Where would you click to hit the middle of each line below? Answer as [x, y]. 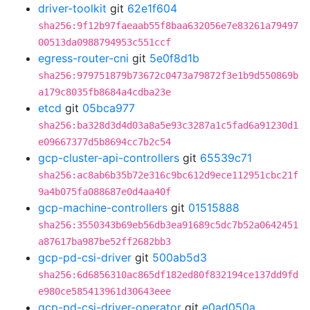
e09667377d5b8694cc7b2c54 [104, 142]
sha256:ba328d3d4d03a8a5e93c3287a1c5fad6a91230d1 [168, 125]
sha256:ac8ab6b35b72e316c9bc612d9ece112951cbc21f [168, 175]
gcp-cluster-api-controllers [109, 158]
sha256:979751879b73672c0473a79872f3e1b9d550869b [168, 75]
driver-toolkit [72, 8]
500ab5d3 [180, 257]
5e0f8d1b [174, 58]
